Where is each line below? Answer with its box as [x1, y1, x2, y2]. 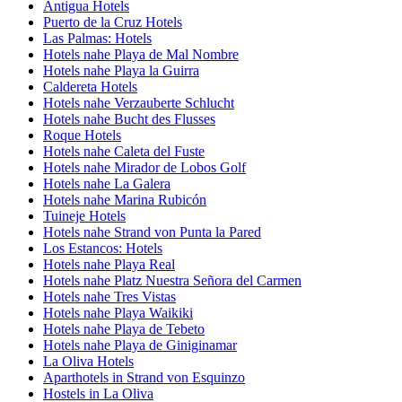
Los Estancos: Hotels [43, 240, 162, 256]
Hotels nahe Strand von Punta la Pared [43, 223, 261, 240]
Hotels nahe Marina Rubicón [43, 191, 206, 207]
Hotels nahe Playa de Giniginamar [43, 336, 237, 353]
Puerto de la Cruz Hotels [43, 13, 182, 30]
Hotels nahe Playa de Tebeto [43, 320, 205, 336]
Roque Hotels [43, 127, 121, 143]
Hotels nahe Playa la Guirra [43, 62, 199, 78]
